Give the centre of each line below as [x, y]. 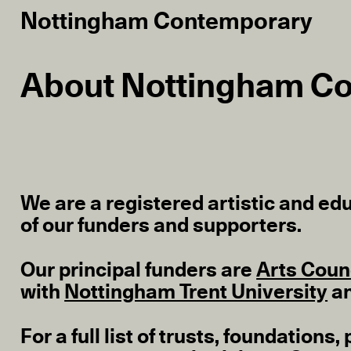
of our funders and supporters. [161, 226]
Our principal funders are [139, 271]
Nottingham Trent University [196, 293]
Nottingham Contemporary [167, 22]
